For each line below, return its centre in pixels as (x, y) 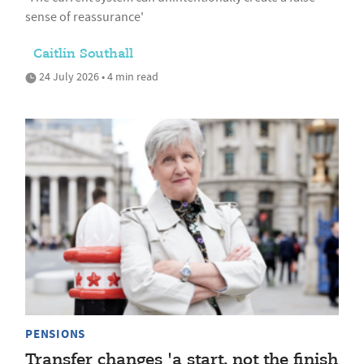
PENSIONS (55, 334)
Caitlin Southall (83, 55)
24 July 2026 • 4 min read (97, 77)
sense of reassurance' (84, 17)
